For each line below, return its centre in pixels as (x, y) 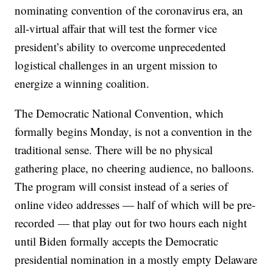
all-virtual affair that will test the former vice (116, 29)
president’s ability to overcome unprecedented (121, 47)
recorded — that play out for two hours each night (131, 223)
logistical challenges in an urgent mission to (116, 65)
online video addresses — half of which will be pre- (135, 205)
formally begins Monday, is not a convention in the (133, 132)
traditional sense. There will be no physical (114, 150)
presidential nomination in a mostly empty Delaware (136, 260)
